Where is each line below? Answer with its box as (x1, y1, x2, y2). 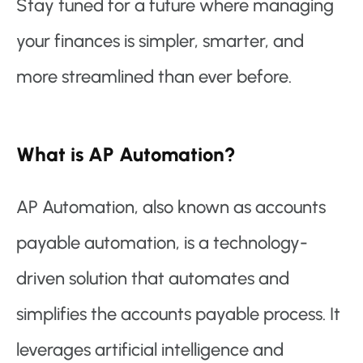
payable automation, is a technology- (16, 232, 308, 254)
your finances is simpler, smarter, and (16, 30, 304, 53)
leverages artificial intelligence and (16, 339, 284, 361)
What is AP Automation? (16, 143, 236, 167)
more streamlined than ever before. (16, 66, 292, 88)
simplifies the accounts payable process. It (16, 303, 340, 326)
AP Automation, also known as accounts (16, 196, 326, 219)
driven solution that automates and (16, 267, 289, 290)
